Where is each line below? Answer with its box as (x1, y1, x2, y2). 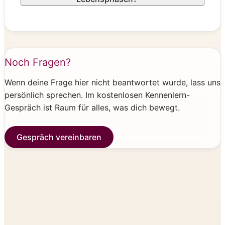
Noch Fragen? (5, 56, 71, 69)
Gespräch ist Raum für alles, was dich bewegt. (5, 102, 180, 113)
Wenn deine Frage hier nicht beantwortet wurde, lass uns (5, 77, 220, 88)
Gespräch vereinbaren (17, 132, 101, 143)
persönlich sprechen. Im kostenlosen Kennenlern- (5, 90, 190, 100)
